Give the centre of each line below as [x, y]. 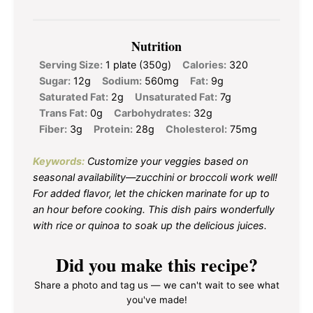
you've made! [156, 299]
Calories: [204, 64]
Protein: [113, 129]
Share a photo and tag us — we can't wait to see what [156, 285]
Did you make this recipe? [156, 264]
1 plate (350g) [138, 64]
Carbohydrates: [152, 112]
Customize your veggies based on [166, 161]
